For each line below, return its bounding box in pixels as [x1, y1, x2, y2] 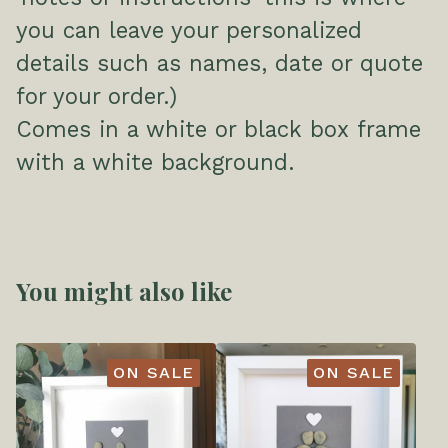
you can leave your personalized [16, 16, 362, 43]
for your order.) [16, 82, 177, 109]
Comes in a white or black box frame [16, 115, 421, 142]
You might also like [16, 274, 232, 307]
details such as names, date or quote [16, 49, 423, 76]
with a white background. [16, 148, 294, 175]
